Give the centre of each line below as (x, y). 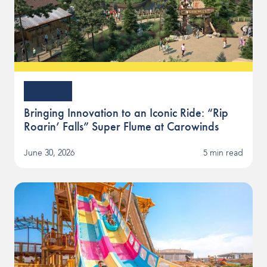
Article (48, 91)
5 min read (223, 153)
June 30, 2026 (49, 153)
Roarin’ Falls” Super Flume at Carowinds (121, 127)
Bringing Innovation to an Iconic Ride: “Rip (126, 113)
